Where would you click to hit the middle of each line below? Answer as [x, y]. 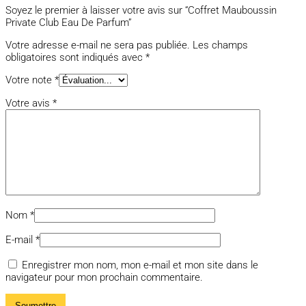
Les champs [220, 45]
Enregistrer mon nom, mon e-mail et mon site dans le [140, 265]
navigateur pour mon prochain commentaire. [104, 278]
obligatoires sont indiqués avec [75, 58]
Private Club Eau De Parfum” [69, 23]
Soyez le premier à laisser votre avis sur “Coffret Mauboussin [141, 11]
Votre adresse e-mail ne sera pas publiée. [98, 45]
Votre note [30, 80]
